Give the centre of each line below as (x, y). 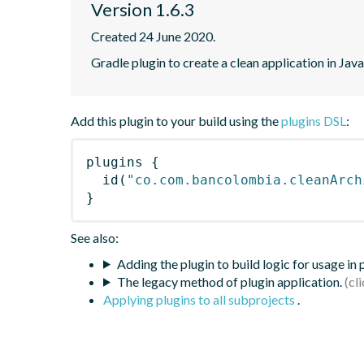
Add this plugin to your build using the (176, 120)
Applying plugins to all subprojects (200, 299)
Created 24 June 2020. (153, 36)
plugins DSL (314, 120)
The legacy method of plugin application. (229, 281)
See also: (95, 237)
